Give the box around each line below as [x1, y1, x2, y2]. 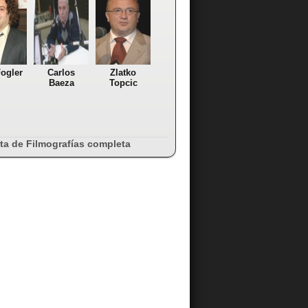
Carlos [47, 67, 75, 78]
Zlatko [110, 67, 136, 78]
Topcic [109, 78, 137, 89]
